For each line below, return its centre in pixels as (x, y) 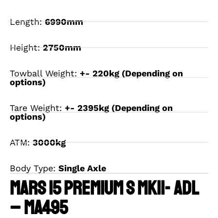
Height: (26, 47)
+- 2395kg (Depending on (119, 108)
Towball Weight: (45, 73)
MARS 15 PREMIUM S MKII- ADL (104, 188)
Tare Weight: (37, 108)
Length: (27, 21)
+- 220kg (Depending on (131, 73)
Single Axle (82, 168)
